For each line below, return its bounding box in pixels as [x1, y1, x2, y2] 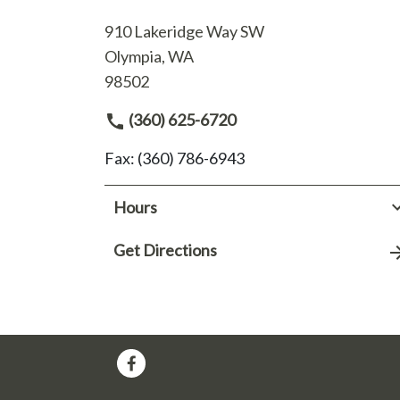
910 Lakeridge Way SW [104, 21, 264, 41]
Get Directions [113, 240, 217, 261]
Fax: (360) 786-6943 [104, 148, 245, 169]
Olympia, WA [104, 46, 194, 66]
